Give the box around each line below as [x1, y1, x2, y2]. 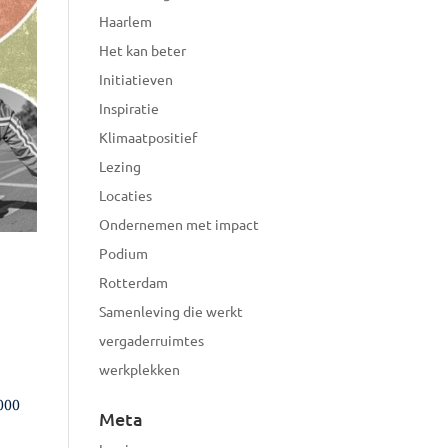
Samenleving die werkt [98, 301, 243, 320]
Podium [98, 243, 148, 262]
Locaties [98, 185, 152, 204]
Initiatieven [98, 69, 173, 88]
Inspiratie [98, 98, 159, 117]
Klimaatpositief [98, 127, 197, 146]
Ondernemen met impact [98, 214, 259, 233]
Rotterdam [98, 272, 168, 291]
